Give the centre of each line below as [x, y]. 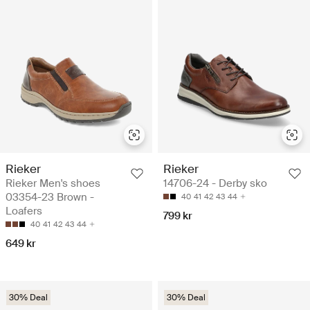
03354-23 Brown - [50, 197]
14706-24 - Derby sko [215, 183]
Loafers [24, 211]
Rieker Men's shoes [53, 183]
